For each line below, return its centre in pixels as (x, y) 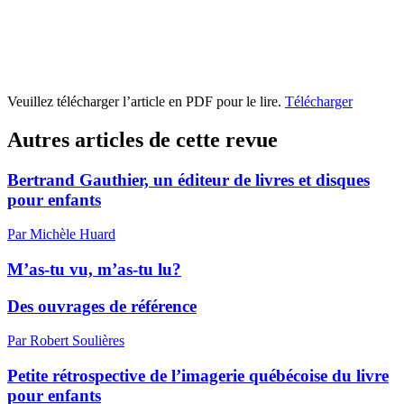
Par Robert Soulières (66, 341)
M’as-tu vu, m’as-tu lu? (94, 269)
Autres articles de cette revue (142, 139)
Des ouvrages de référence (102, 306)
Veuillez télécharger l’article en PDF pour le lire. (146, 101)
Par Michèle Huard (61, 234)
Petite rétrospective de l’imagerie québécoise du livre (198, 376)
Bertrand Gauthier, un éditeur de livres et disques (188, 179)
